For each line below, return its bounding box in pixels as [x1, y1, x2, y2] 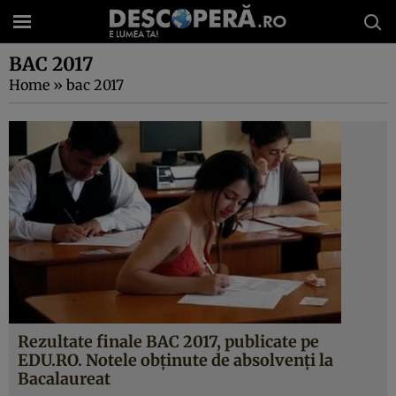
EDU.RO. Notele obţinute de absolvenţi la [18, 350, 333, 370]
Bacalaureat [18, 369, 110, 389]
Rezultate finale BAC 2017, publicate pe [18, 331, 319, 352]
